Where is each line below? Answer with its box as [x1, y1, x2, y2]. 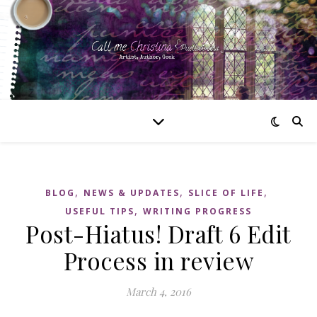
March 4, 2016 [126, 284, 191, 299]
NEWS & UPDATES [83, 187, 180, 199]
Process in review [63, 245, 254, 276]
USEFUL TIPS [65, 205, 134, 217]
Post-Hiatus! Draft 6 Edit [25, 218, 292, 249]
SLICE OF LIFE [188, 187, 264, 199]
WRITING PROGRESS [143, 205, 252, 217]
